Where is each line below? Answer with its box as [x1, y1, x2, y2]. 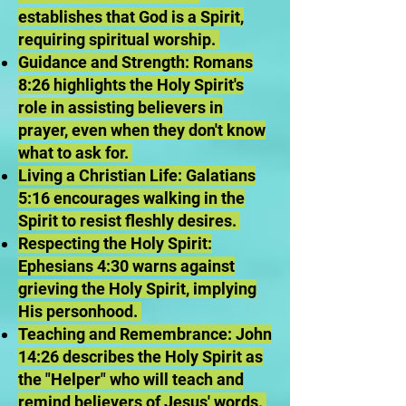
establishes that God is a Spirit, [18, 7, 244, 26]
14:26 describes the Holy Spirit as [18, 347, 263, 366]
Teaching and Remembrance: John [18, 324, 272, 343]
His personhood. [18, 302, 141, 321]
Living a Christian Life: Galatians [18, 166, 256, 185]
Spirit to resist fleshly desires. [18, 211, 240, 230]
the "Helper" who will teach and [18, 370, 244, 389]
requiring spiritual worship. [18, 30, 219, 49]
